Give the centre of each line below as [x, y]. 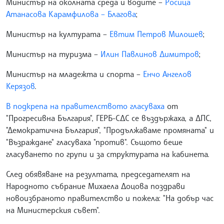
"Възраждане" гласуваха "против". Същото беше [94, 142]
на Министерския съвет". [53, 210]
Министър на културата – [58, 34]
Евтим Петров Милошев [156, 34]
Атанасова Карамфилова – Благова [71, 14]
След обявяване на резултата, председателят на [98, 174]
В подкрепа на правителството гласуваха [85, 106]
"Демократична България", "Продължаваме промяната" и [110, 130]
